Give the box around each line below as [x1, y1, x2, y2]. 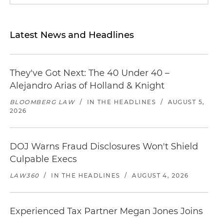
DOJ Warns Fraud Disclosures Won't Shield [10, 141, 198, 152]
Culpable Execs [10, 154, 77, 164]
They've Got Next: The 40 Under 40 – [10, 68, 169, 78]
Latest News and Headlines [10, 29, 134, 40]
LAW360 [10, 172, 39, 179]
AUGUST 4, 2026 [132, 172, 189, 179]
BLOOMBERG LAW [10, 98, 75, 106]
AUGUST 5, [167, 98, 205, 106]
